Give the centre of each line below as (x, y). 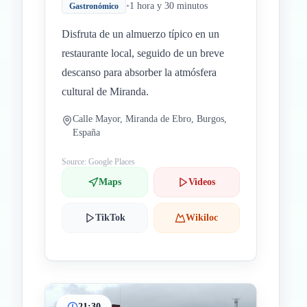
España (86, 133)
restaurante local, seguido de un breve (143, 53)
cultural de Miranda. (105, 91)
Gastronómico (94, 6)
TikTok (110, 218)
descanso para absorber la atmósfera (139, 72)
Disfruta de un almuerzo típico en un (140, 34)
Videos (202, 182)
